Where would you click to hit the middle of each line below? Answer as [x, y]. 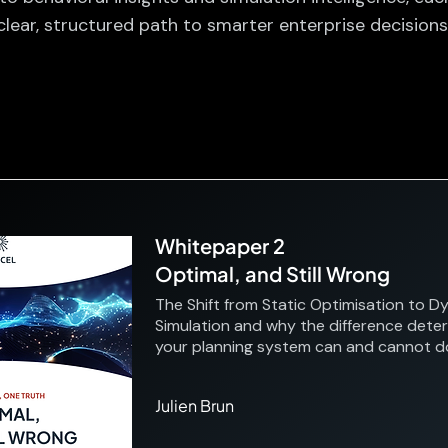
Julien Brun [194, 405]
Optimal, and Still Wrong [272, 273]
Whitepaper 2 [220, 245]
